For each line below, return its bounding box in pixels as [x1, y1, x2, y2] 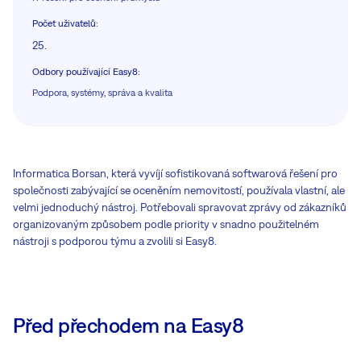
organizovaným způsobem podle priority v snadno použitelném [13, 217, 319, 230]
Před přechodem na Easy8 [13, 312, 244, 338]
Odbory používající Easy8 [32, 65, 138, 77]
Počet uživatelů [32, 17, 96, 29]
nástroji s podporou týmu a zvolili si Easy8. [13, 234, 217, 247]
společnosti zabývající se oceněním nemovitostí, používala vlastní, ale [13, 183, 345, 197]
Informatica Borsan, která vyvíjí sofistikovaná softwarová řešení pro [13, 166, 338, 180]
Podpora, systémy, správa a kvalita [32, 86, 172, 98]
